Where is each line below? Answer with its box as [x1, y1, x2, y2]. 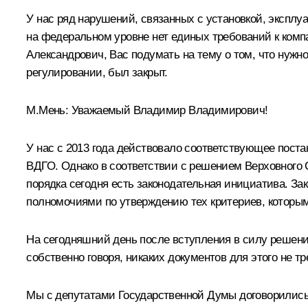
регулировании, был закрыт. [26, 65, 168, 79]
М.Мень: [26, 103, 71, 117]
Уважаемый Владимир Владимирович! [71, 103, 268, 117]
